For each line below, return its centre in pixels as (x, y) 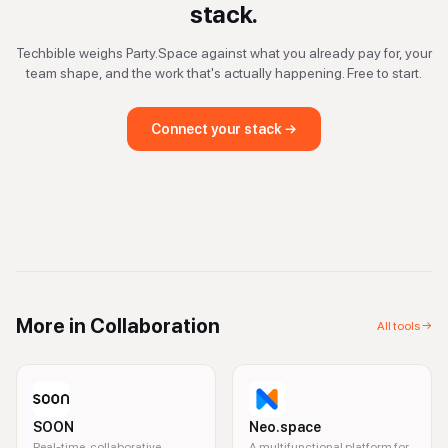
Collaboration (155, 326)
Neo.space (285, 427)
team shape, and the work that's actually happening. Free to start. (224, 73)
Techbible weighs (71, 53)
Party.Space (162, 53)
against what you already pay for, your (315, 53)
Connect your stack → (224, 129)
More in (53, 326)
